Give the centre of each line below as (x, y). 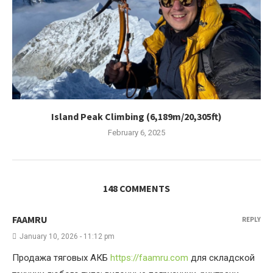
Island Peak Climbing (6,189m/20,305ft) (136, 116)
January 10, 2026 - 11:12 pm (67, 236)
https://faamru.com (149, 258)
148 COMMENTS (136, 188)
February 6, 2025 (136, 133)
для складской (222, 258)
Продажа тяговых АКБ (61, 258)
